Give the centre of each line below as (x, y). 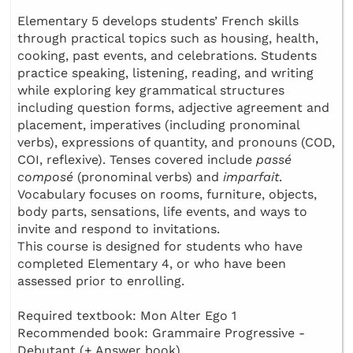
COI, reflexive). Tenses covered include (137, 160)
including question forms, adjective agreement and (173, 108)
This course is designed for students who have (160, 247)
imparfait (251, 177)
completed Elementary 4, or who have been (152, 264)
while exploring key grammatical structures (151, 91)
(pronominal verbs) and (148, 177)
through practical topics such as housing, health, (168, 39)
